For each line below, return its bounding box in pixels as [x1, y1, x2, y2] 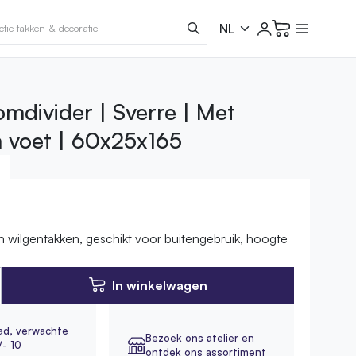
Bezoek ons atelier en [145, 331, 254, 344]
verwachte [15, 323, 68, 337]
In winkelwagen [111, 277, 207, 294]
